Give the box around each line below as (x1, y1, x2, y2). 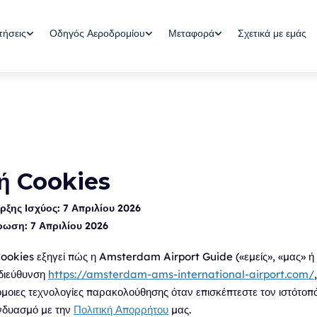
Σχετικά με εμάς (237, 27, 306, 40)
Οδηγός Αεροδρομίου (49, 27, 145, 40)
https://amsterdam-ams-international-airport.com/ (48, 267, 314, 281)
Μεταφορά (168, 27, 214, 40)
